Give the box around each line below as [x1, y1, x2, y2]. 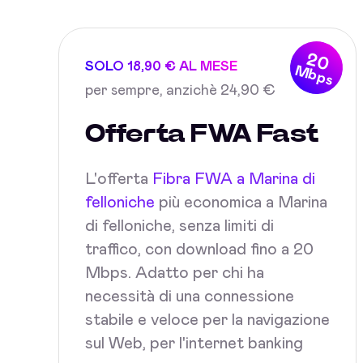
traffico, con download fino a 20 [85, 241, 314, 258]
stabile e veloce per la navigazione [85, 312, 330, 328]
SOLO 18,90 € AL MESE [85, 60, 237, 73]
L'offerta [85, 171, 152, 187]
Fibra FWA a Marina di [152, 171, 315, 187]
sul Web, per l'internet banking [85, 335, 303, 352]
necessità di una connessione [85, 288, 294, 305]
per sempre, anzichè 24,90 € [85, 83, 275, 98]
